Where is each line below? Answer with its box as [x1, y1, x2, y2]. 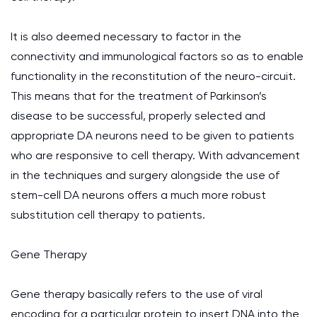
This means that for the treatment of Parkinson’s [11, 89, 267, 103]
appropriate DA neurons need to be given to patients [11, 129, 294, 142]
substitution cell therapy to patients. [11, 208, 205, 221]
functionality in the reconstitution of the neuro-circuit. [11, 69, 296, 83]
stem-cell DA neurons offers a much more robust [11, 188, 266, 202]
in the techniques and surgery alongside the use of [11, 168, 279, 182]
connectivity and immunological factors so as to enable [11, 50, 304, 63]
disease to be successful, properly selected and [11, 109, 265, 122]
